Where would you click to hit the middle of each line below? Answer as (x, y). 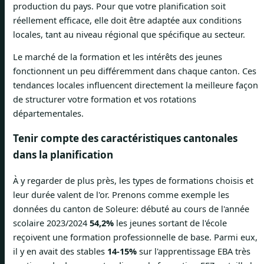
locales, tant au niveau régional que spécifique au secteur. (129, 34)
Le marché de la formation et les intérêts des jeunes (118, 57)
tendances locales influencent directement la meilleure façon (136, 85)
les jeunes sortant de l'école (170, 223)
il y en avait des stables (60, 251)
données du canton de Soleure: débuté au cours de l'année (131, 209)
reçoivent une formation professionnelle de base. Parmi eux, (135, 237)
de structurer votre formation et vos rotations (105, 99)
